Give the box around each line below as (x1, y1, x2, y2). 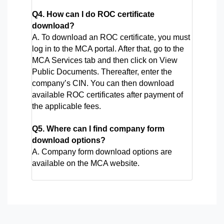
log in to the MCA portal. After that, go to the (32, 44, 184, 53)
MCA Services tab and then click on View (32, 55, 177, 64)
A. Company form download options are (32, 147, 172, 156)
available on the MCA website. (32, 158, 139, 167)
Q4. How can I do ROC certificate (32, 9, 154, 18)
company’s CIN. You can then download (32, 78, 174, 87)
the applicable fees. (32, 101, 101, 110)
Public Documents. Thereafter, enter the (32, 67, 172, 76)
